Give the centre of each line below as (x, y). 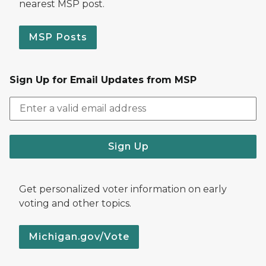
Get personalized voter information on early (123, 189)
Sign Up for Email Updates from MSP (103, 80)
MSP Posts (58, 37)
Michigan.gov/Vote (79, 236)
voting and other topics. (75, 203)
